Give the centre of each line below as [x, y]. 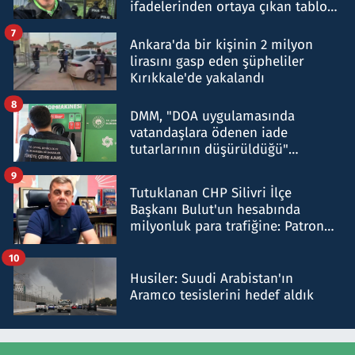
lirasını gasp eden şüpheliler [217, 62]
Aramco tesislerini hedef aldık [222, 295]
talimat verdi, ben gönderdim [219, 243]
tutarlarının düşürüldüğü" [209, 150]
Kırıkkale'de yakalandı [197, 78]
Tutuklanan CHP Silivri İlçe [211, 193]
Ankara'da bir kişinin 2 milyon [221, 45]
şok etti [153, 24]
